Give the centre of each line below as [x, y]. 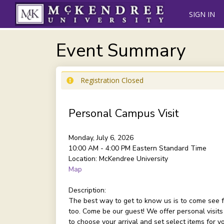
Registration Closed [112, 80]
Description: [87, 190]
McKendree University [133, 159]
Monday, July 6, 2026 [101, 138]
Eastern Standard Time [169, 148]
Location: [82, 159]
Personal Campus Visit [123, 113]
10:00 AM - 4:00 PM [100, 148]
